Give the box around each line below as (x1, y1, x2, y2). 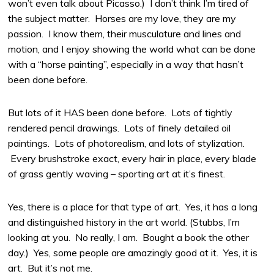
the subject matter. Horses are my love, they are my (8, 12, 237, 25)
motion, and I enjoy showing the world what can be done (8, 43, 256, 56)
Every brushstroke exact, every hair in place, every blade (8, 152, 257, 165)
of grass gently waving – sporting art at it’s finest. (8, 167, 226, 180)
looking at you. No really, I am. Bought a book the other (8, 231, 250, 243)
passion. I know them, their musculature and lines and (8, 28, 242, 40)
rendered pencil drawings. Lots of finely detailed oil (8, 121, 231, 134)
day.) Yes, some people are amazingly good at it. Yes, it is (8, 246, 258, 259)
